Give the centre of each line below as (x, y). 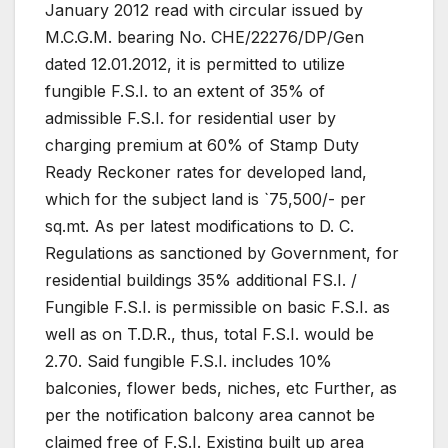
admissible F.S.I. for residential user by (190, 118)
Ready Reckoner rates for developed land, (206, 172)
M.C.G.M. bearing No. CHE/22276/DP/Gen (204, 37)
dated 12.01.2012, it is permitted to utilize (195, 64)
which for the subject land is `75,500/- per (205, 199)
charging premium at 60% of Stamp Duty (202, 145)
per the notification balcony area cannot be (210, 415)
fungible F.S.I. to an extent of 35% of (185, 91)
